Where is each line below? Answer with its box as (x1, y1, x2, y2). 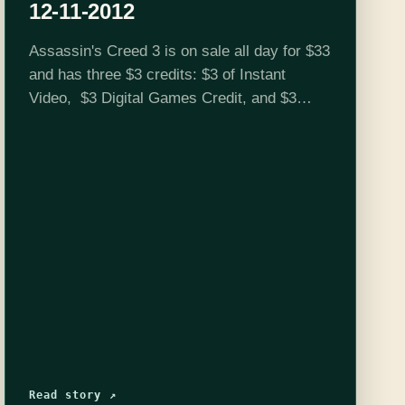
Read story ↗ (28, 388, 117, 401)
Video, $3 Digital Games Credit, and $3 (28, 89, 297, 107)
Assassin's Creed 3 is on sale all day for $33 (28, 42, 330, 60)
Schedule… (28, 136, 107, 154)
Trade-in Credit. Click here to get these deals (28, 112, 332, 130)
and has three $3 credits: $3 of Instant (28, 65, 286, 83)
